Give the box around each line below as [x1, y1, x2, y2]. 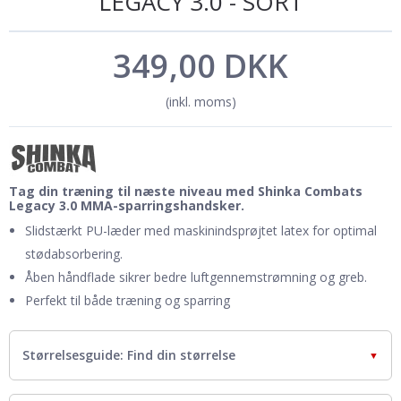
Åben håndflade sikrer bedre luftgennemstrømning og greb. [24, 268, 367, 286]
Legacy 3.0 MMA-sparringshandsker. [9, 196, 244, 214]
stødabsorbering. [24, 244, 123, 262]
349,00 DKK [113, 43, 288, 88]
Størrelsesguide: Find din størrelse [22, 346, 235, 363]
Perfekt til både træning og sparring [24, 291, 230, 309]
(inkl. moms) [165, 92, 236, 110]
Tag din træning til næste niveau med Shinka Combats [9, 182, 363, 200]
